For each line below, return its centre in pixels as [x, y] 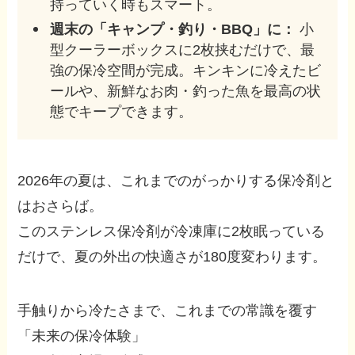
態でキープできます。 [121, 111]
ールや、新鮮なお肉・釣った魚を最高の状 [185, 91]
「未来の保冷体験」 [82, 336]
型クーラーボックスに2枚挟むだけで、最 [182, 50]
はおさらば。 [61, 206]
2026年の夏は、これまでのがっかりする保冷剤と [176, 181]
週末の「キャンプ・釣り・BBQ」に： [172, 29]
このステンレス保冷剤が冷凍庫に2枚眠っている [172, 232]
